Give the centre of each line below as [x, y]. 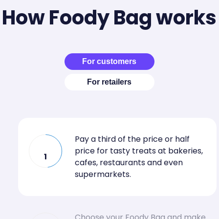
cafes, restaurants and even [129, 162]
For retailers [109, 82]
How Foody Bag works [109, 17]
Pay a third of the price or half [132, 139]
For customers [109, 61]
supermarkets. [103, 174]
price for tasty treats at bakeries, [139, 151]
